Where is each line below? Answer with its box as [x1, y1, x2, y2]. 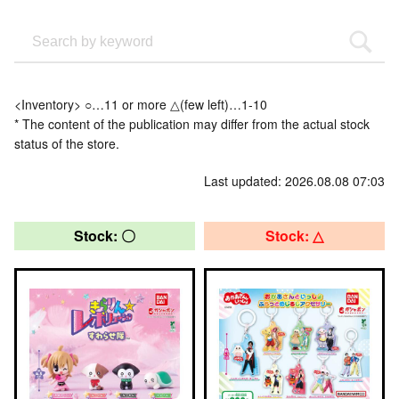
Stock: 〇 [74, 225, 135, 246]
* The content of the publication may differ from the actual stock [14, 115, 370, 133]
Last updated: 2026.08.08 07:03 [204, 172, 385, 190]
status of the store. [14, 134, 119, 152]
